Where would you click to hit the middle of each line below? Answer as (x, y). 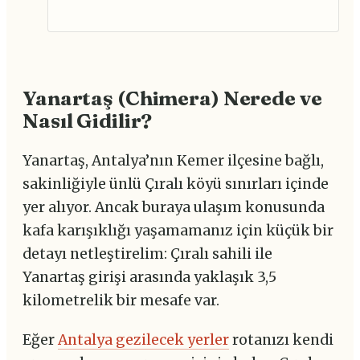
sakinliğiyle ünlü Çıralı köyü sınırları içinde (176, 184)
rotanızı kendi (281, 340)
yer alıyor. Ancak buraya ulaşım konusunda (174, 208)
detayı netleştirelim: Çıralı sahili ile (147, 254)
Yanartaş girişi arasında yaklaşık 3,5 (149, 278)
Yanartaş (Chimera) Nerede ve (172, 98)
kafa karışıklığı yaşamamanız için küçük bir (178, 231)
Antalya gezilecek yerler (143, 340)
